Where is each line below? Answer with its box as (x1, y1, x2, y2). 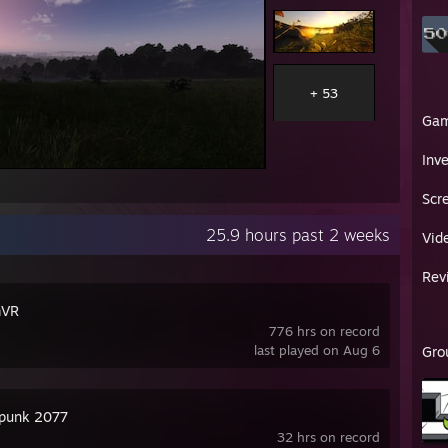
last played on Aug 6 (254, 342, 380, 358)
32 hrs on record (277, 429, 380, 445)
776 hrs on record (269, 323, 380, 339)
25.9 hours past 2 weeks (206, 225, 390, 245)
